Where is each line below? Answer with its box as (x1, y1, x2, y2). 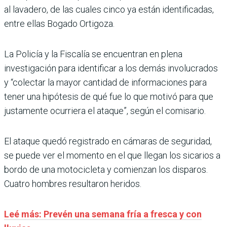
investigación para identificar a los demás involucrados (4, 62, 218, 73)
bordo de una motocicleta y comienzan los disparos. (4, 164, 208, 175)
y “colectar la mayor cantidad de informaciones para (4, 77, 207, 88)
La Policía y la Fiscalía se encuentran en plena (4, 48, 182, 59)
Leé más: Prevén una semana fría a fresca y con (4, 208, 202, 219)
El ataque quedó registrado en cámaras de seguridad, (4, 135, 212, 146)
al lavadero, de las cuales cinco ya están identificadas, (4, 4, 214, 15)
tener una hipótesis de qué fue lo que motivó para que (4, 91, 213, 102)
